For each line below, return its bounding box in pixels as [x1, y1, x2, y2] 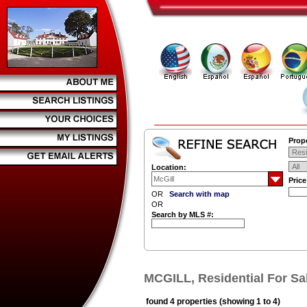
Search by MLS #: [151, 210, 214, 219]
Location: [151, 163, 186, 171]
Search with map [169, 190, 230, 198]
